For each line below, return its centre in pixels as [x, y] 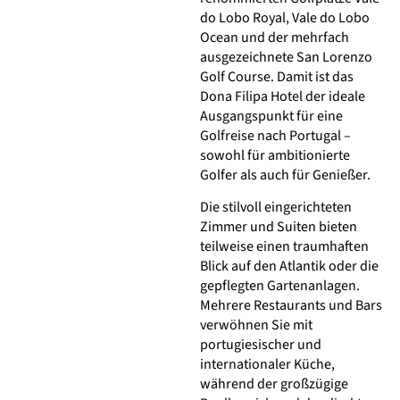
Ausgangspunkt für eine [271, 116]
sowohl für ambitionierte [275, 155]
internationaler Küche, [267, 364]
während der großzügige [274, 384]
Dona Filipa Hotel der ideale [283, 96]
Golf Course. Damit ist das [277, 76]
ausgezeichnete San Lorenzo [286, 57]
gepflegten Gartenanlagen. [280, 286]
